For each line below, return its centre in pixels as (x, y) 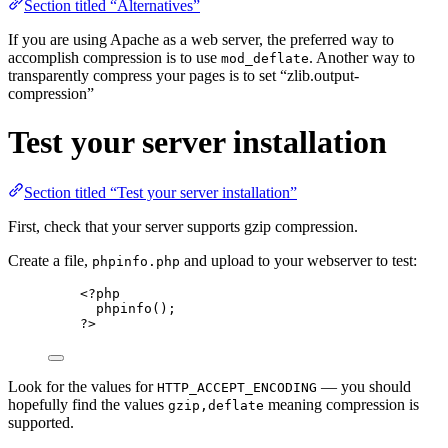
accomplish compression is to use (114, 57)
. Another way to (362, 57)
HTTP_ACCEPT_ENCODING (237, 388)
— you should (364, 387)
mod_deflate (265, 58)
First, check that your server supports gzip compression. (183, 227)
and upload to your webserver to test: (298, 261)
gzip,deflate (216, 406)
